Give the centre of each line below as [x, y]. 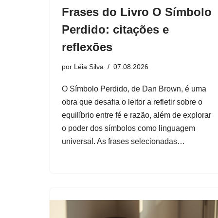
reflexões [87, 47]
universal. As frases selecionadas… [124, 141]
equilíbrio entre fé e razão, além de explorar [136, 115]
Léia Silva [89, 66]
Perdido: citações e [115, 29]
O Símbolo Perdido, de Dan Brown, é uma [134, 89]
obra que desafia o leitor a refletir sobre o [132, 102]
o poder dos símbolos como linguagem [128, 128]
